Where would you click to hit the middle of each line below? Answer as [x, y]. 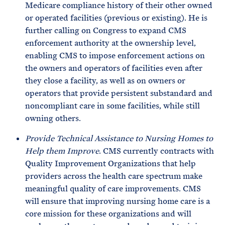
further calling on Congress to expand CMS [106, 30]
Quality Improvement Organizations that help [110, 163]
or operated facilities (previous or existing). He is [116, 18]
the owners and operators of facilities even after [114, 68]
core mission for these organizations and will [108, 214]
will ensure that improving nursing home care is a [118, 201]
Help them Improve [62, 151]
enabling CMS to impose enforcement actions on [115, 55]
